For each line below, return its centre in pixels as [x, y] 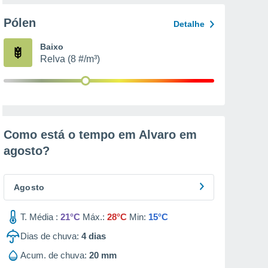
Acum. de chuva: [54, 255]
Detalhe [189, 24]
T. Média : [39, 217]
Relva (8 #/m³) [70, 59]
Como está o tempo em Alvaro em [100, 135]
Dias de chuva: [50, 236]
